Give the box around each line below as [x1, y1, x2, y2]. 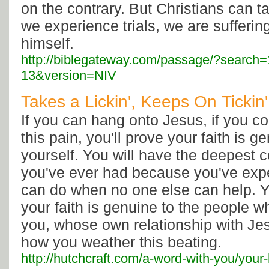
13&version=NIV [21, 68, 116, 83]
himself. [21, 35, 74, 52]
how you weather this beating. [21, 234, 222, 251]
